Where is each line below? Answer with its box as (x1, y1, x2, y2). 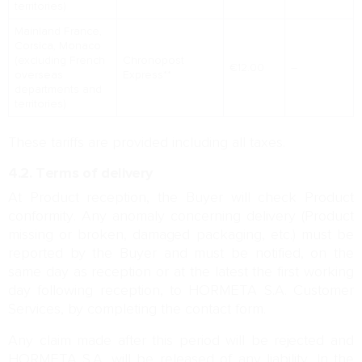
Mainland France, (14, 24, 102, 39)
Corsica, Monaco (14, 39, 101, 53)
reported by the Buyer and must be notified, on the (8, 245, 354, 263)
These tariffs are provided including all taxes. (8, 134, 285, 152)
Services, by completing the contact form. (8, 301, 270, 318)
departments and (14, 82, 102, 97)
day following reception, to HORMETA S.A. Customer (8, 282, 354, 300)
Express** (122, 68, 175, 82)
